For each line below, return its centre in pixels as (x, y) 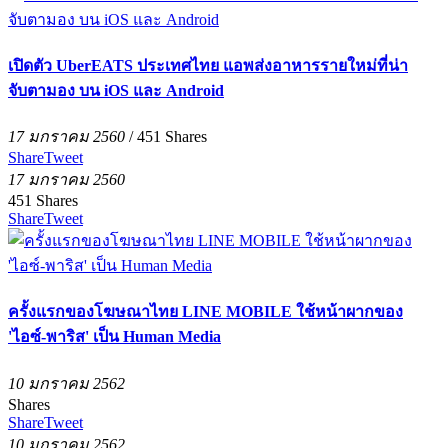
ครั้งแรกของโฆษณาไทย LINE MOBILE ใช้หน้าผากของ (205, 312)
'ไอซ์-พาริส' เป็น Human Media (114, 337)
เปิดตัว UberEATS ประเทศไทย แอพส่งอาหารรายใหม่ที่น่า (208, 65)
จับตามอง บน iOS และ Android (116, 90)
